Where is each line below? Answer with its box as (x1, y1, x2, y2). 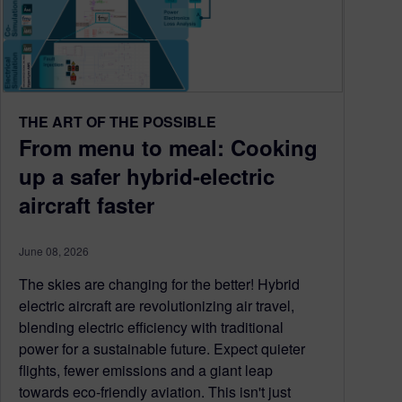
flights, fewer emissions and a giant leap (19, 359, 273, 380)
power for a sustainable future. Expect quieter (19, 337, 305, 359)
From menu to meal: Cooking (19, 131, 318, 162)
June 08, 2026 (19, 242, 89, 258)
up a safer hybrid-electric (19, 160, 275, 191)
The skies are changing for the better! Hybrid (19, 273, 300, 294)
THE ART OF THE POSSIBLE (19, 110, 216, 132)
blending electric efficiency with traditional (19, 316, 284, 337)
